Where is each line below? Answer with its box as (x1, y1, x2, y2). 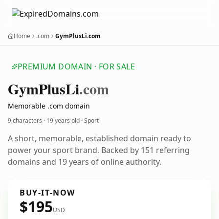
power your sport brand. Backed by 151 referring (8, 145, 190, 155)
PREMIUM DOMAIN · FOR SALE (18, 61, 135, 72)
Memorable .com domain (8, 101, 90, 110)
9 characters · (8, 116, 46, 125)
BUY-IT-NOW (20, 187, 75, 198)
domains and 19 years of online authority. (8, 156, 161, 167)
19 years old (46, 116, 80, 125)
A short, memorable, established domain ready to (8, 133, 191, 144)
